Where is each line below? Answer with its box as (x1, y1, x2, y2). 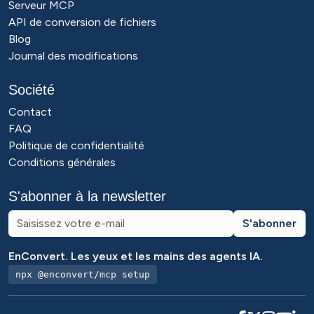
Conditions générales (8, 156, 116, 169)
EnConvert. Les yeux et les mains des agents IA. (8, 250, 263, 263)
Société (8, 82, 55, 97)
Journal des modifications (8, 49, 138, 62)
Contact (8, 105, 52, 118)
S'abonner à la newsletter (8, 189, 166, 204)
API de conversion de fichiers (8, 15, 156, 29)
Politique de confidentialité (8, 139, 144, 152)
